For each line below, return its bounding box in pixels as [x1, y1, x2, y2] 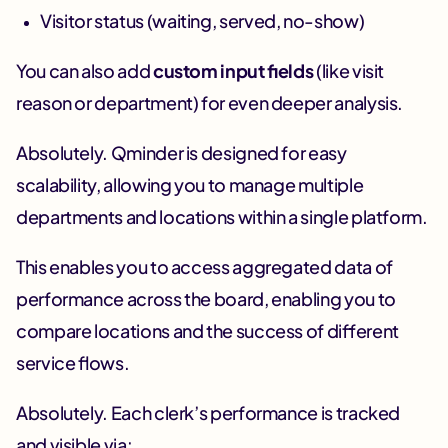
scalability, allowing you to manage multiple [16, 172, 364, 196]
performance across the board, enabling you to [16, 286, 396, 310]
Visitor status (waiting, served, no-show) [40, 8, 365, 32]
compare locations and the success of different [16, 318, 399, 342]
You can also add [16, 58, 153, 82]
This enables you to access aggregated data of [16, 254, 393, 278]
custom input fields [152, 58, 314, 82]
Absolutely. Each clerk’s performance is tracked [16, 400, 401, 424]
